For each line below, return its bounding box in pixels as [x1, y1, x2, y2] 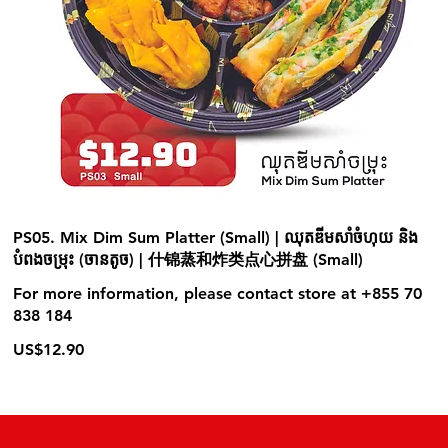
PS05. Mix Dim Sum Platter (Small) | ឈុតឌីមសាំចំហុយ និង [13, 228, 419, 247]
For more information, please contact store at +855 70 [13, 284, 423, 303]
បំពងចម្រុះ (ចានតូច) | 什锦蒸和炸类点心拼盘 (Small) [13, 250, 364, 269]
